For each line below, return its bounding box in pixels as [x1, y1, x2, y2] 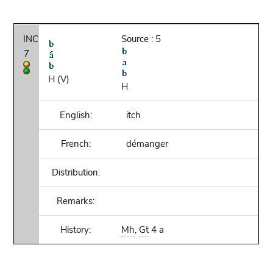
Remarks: [57, 195, 95, 207]
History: [60, 224, 91, 236]
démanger [121, 138, 169, 150]
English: [59, 109, 92, 121]
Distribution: [51, 166, 100, 179]
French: [60, 138, 91, 150]
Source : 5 [121, 33, 161, 45]
